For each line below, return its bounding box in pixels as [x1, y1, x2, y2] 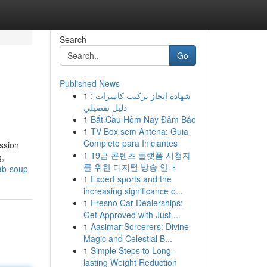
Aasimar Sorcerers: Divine [90, 221, 189, 232]
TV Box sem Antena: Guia [90, 125, 188, 137]
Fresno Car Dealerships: [90, 197, 183, 209]
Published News [59, 77, 120, 89]
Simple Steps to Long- [90, 244, 174, 256]
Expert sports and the [90, 173, 172, 185]
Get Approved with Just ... [83, 209, 181, 221]
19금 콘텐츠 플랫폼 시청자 [90, 149, 191, 161]
